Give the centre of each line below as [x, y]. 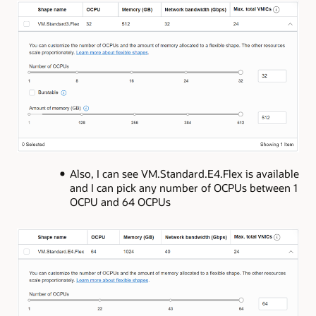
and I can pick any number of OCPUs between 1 [183, 188]
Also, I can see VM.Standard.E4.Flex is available [184, 174]
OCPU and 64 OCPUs [120, 202]
